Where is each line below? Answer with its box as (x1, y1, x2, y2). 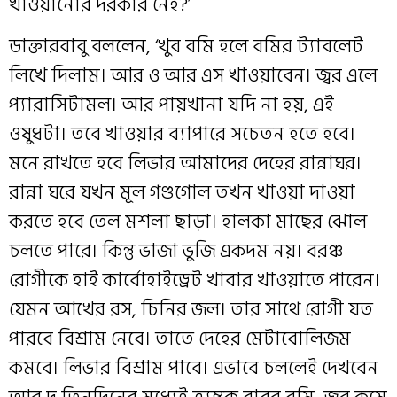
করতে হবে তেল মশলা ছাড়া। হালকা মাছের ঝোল (9, 206, 367, 238)
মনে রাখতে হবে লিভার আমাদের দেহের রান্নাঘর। (9, 147, 362, 180)
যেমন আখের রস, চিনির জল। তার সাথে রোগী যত (9, 293, 373, 326)
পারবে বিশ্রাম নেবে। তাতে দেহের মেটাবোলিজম (9, 323, 351, 355)
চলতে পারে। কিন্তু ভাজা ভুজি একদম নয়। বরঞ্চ (9, 235, 344, 268)
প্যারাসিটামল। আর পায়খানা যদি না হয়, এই (9, 89, 334, 121)
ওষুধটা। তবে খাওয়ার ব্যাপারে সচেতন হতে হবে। (9, 118, 355, 151)
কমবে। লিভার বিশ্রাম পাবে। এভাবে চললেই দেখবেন (9, 352, 378, 385)
